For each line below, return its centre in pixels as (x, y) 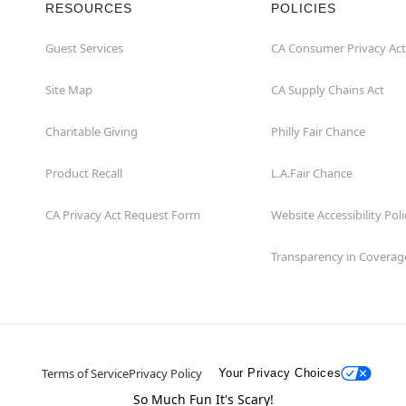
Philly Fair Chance (318, 131)
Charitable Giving (92, 131)
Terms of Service (85, 373)
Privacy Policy (165, 373)
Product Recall (84, 173)
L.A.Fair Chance (312, 173)
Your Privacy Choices (280, 373)
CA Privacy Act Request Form (123, 214)
